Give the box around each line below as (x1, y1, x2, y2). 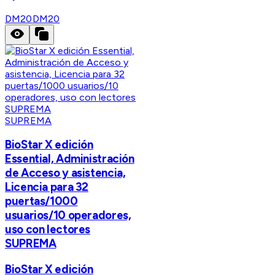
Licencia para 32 (5, 180, 89, 195)
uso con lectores (5, 222, 91, 237)
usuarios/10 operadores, (5, 208, 131, 223)
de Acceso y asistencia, (5, 166, 126, 180)
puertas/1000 (5, 194, 78, 209)
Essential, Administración (5, 152, 134, 166)
